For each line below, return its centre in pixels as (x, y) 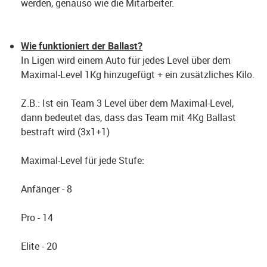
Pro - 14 (37, 218)
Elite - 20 (39, 246)
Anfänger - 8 (46, 189)
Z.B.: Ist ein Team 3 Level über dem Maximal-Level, (127, 103)
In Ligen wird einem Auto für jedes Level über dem (126, 60)
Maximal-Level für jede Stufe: (83, 160)
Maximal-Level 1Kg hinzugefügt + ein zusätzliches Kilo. (138, 74)
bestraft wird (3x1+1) (65, 132)
